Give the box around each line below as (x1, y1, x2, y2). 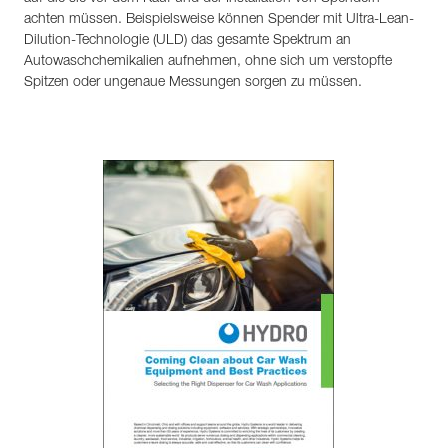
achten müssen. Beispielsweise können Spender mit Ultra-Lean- (24, 9, 414, 27)
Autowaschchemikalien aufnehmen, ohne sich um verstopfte (24, 51, 392, 69)
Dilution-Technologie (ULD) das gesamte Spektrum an (24, 30, 351, 48)
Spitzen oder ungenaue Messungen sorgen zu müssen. (24, 72, 362, 90)
